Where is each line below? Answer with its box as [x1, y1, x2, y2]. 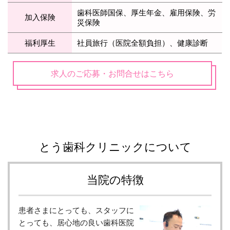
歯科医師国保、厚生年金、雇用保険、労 [77, 7, 216, 17]
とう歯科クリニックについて [39, 139, 191, 154]
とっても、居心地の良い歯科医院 [18, 217, 134, 227]
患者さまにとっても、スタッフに [18, 205, 134, 215]
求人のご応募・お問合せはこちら [51, 68, 174, 78]
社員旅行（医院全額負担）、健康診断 [77, 37, 208, 47]
